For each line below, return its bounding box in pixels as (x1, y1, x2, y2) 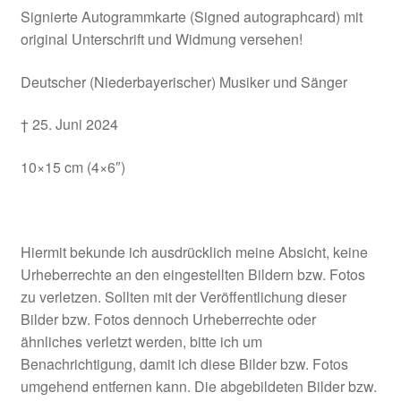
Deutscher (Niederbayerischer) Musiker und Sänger (20, 71, 347, 92)
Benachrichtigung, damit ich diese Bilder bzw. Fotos (20, 354, 348, 375)
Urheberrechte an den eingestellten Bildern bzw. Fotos (20, 264, 365, 286)
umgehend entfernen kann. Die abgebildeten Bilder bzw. (20, 376, 377, 397)
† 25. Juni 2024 (20, 114, 118, 135)
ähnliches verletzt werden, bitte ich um (20, 331, 262, 353)
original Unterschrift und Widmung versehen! (20, 28, 303, 49)
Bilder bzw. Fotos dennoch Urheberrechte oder (20, 309, 316, 330)
